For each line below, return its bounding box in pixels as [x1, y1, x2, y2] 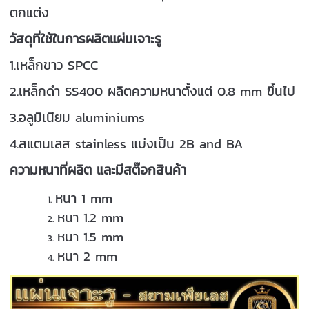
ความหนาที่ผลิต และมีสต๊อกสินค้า [10, 159, 187, 179]
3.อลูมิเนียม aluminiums [10, 107, 146, 127]
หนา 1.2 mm [57, 207, 124, 227]
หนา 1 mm [55, 188, 113, 208]
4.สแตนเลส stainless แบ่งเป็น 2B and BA [10, 133, 243, 153]
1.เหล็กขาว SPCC [10, 54, 99, 74]
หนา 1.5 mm [57, 226, 124, 246]
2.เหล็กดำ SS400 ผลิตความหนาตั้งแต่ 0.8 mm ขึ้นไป [10, 81, 296, 101]
